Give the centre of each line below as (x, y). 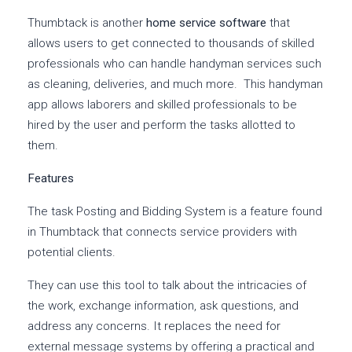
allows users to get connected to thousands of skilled (171, 44)
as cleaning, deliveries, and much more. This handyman (175, 84)
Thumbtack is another (87, 23)
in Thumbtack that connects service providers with (162, 232)
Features (51, 179)
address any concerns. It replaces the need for (154, 326)
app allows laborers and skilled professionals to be (162, 105)
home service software (206, 23)
